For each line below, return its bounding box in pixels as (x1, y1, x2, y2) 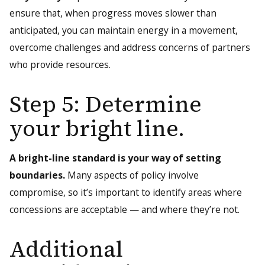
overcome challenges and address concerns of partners (9, 41, 250, 54)
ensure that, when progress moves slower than (9, 7, 216, 20)
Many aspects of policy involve (64, 169, 199, 182)
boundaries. (9, 169, 65, 182)
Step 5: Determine (9, 88, 202, 119)
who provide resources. (9, 58, 111, 72)
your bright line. (9, 112, 185, 144)
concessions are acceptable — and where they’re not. (9, 203, 240, 216)
